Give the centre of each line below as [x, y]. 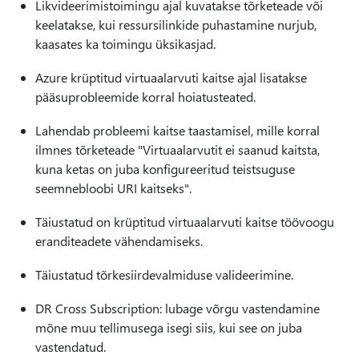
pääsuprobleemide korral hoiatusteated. [145, 97]
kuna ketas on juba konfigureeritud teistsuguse [165, 169]
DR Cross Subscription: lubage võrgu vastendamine [177, 308]
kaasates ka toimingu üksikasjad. [125, 44]
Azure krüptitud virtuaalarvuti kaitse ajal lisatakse [171, 77]
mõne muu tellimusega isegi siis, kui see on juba [169, 327]
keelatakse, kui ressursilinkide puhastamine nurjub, [176, 24]
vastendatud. [71, 347]
